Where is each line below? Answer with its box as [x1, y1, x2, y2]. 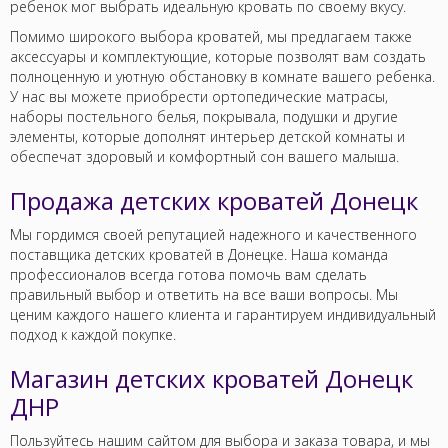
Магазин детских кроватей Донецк [10, 361, 413, 395]
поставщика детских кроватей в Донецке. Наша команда [10, 244, 388, 264]
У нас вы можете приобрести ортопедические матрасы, [10, 86, 388, 106]
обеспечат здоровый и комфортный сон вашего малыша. [10, 146, 399, 166]
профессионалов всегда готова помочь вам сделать [10, 264, 367, 284]
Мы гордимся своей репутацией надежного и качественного [10, 224, 417, 244]
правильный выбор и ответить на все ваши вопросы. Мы [10, 284, 398, 304]
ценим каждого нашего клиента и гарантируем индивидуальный [10, 304, 436, 324]
